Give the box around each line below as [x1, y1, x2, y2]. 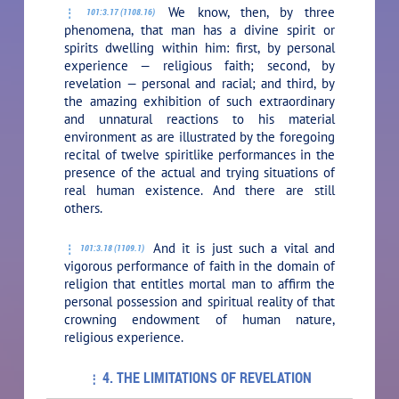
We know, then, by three [156, 3, 335, 20]
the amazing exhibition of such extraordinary [64, 92, 335, 110]
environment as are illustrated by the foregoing [64, 127, 335, 145]
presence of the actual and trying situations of [64, 163, 335, 181]
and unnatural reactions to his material [64, 110, 335, 127]
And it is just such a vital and [146, 239, 335, 256]
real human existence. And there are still [64, 181, 335, 199]
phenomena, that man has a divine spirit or [64, 20, 335, 38]
